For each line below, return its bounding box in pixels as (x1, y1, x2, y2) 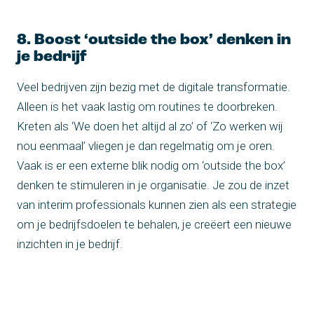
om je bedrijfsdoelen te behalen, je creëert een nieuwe (17, 217, 292, 232)
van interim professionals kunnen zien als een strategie (17, 198, 296, 212)
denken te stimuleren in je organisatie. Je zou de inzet (17, 178, 289, 193)
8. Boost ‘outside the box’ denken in (17, 32, 291, 49)
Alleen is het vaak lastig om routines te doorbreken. (17, 100, 278, 114)
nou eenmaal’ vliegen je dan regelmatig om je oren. (17, 139, 275, 153)
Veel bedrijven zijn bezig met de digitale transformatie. (17, 80, 290, 95)
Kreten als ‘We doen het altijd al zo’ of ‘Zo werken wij (17, 119, 283, 134)
